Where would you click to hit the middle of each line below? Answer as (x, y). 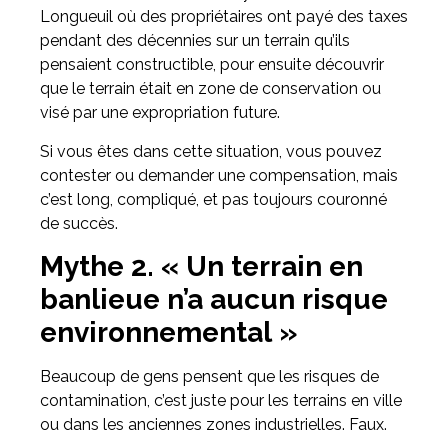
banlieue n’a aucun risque (214, 300)
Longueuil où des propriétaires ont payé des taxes (224, 17)
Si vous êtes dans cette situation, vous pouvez (211, 151)
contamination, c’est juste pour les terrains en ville (221, 401)
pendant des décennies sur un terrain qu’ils (195, 41)
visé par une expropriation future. (160, 113)
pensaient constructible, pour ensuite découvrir (212, 65)
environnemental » (169, 333)
